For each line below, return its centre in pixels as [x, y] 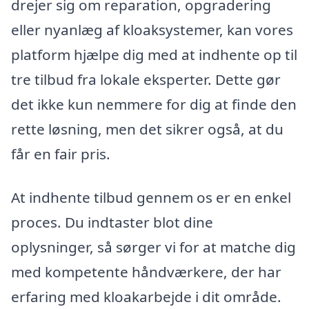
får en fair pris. [61, 153]
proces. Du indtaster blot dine [112, 222]
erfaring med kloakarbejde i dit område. [146, 297]
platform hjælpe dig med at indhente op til [154, 54]
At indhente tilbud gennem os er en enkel [151, 198]
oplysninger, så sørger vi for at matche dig [153, 247]
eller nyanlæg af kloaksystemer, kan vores [152, 29]
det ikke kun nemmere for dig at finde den [154, 104]
